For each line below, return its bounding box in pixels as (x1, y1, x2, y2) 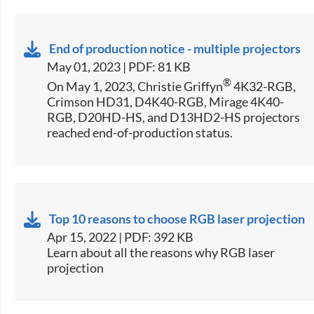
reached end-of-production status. (47, 124, 233, 140)
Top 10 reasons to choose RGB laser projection (49, 210, 306, 226)
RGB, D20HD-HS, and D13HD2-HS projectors (47, 109, 301, 125)
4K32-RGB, (231, 78, 296, 94)
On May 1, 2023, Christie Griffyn (47, 78, 224, 94)
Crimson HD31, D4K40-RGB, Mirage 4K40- (47, 93, 285, 109)
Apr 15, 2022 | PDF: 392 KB (47, 228, 194, 245)
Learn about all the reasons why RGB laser (47, 244, 275, 260)
